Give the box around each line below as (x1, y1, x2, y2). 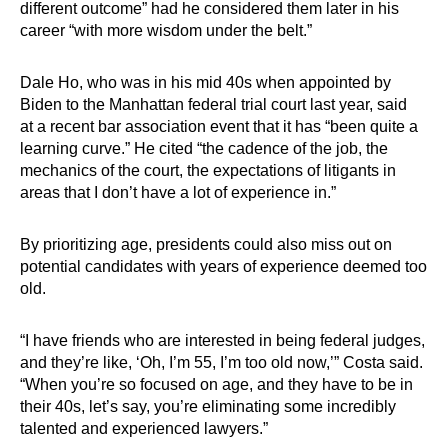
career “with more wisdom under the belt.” (20, 22, 312, 39)
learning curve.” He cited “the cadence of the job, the (20, 140, 388, 157)
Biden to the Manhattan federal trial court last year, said (20, 96, 407, 113)
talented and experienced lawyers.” (20, 420, 268, 437)
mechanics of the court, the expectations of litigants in (20, 162, 396, 179)
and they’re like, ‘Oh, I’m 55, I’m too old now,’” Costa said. (20, 354, 423, 371)
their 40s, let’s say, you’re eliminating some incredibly (20, 398, 396, 415)
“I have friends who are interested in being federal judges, (20, 332, 425, 349)
